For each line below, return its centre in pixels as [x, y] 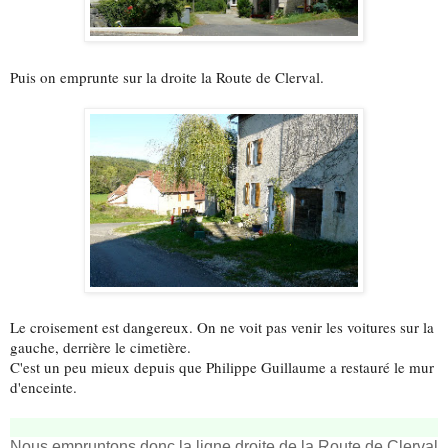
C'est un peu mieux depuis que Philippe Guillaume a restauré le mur [222, 367]
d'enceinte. [43, 387]
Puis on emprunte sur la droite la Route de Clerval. [167, 77]
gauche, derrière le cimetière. [100, 347]
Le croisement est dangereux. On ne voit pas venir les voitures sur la [222, 327]
